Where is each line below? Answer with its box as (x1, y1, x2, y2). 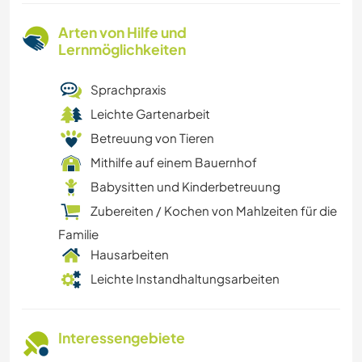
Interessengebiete (58, 329, 185, 347)
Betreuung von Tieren (90, 130, 214, 146)
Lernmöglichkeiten (58, 40, 186, 59)
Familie (58, 226, 99, 242)
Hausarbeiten (90, 246, 169, 263)
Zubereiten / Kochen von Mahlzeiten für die (90, 203, 337, 219)
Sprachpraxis (90, 82, 166, 98)
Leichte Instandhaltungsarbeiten (90, 271, 280, 287)
